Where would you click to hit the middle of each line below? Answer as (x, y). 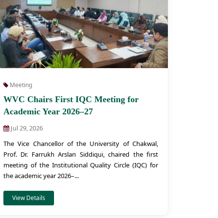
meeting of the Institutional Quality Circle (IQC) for (81, 165)
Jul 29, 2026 (26, 128)
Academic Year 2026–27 (48, 111)
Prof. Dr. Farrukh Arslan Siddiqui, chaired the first (81, 154)
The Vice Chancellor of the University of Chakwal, (81, 144)
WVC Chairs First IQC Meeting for (71, 99)
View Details (29, 198)
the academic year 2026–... (41, 176)
